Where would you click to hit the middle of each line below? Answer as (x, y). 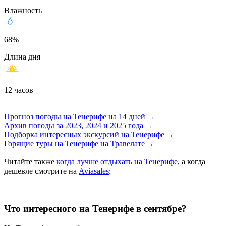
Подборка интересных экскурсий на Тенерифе (85, 135)
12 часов (19, 90)
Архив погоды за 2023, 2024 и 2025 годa (75, 126)
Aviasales (94, 171)
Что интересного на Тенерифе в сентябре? (95, 209)
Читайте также (30, 162)
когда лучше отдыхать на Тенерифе (117, 162)
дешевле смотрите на (41, 171)
